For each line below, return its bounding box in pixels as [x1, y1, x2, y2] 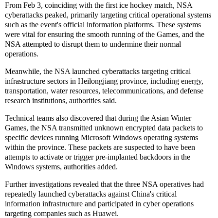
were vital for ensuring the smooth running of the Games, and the [5, 30, 204, 39]
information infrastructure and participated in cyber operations [5, 199, 194, 208]
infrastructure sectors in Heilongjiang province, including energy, [5, 76, 203, 85]
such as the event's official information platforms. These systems [5, 20, 201, 29]
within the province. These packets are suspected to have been [5, 143, 195, 151]
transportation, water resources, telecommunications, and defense [5, 86, 203, 95]
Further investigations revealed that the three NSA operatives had [5, 180, 204, 188]
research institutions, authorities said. [5, 96, 117, 105]
